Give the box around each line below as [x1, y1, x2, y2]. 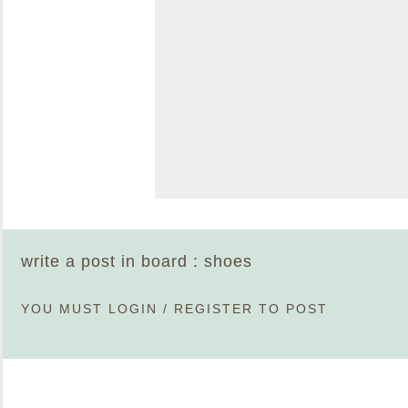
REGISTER [174, 302, 253, 316]
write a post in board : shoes [21, 252, 252, 270]
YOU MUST [21, 302, 108, 316]
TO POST [253, 302, 328, 316]
